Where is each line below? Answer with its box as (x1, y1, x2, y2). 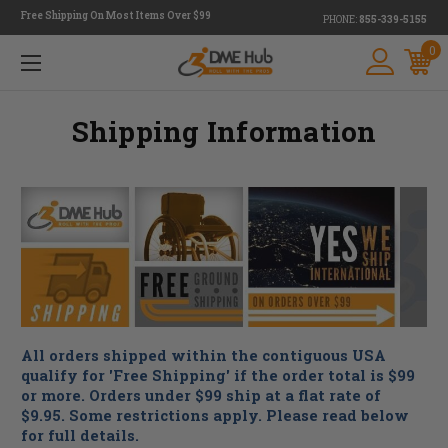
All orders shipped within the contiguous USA (21, 345, 386, 365)
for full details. (21, 425, 139, 445)
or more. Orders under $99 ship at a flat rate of (21, 385, 381, 405)
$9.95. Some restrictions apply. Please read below (21, 405, 409, 425)
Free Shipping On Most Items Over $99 (21, 8, 211, 22)
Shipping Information (71, 112, 377, 150)
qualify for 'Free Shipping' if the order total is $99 (21, 365, 415, 385)
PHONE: (323, 13, 359, 26)
